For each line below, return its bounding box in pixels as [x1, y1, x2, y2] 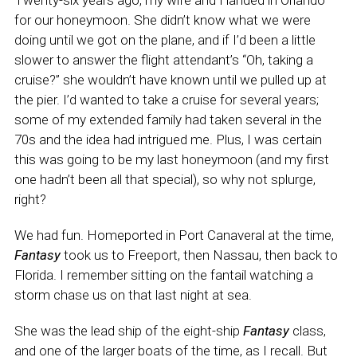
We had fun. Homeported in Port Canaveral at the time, [14, 227, 334, 243]
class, [288, 323, 326, 339]
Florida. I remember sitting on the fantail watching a [14, 267, 313, 283]
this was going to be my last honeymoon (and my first [14, 151, 329, 167]
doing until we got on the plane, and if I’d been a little [14, 32, 316, 48]
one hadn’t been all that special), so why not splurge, [14, 171, 316, 187]
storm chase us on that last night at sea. [14, 287, 252, 303]
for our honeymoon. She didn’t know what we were [14, 12, 311, 28]
